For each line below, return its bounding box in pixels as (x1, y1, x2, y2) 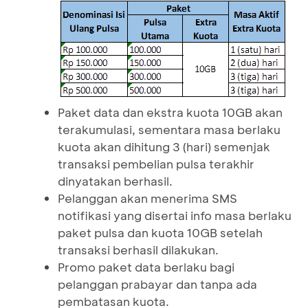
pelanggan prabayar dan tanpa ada (58, 276, 257, 291)
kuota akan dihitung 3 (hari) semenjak (58, 138, 270, 154)
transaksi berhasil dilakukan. (58, 241, 219, 257)
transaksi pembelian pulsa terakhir (58, 155, 254, 171)
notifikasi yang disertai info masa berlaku (58, 207, 291, 223)
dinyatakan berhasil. (58, 173, 173, 188)
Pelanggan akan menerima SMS (58, 190, 237, 206)
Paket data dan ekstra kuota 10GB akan (58, 104, 283, 120)
